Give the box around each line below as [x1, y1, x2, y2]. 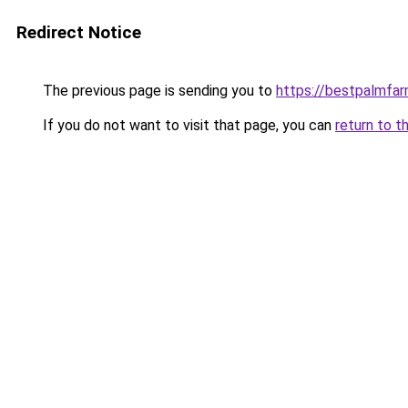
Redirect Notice [16, 22, 141, 43]
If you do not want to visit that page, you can [39, 117, 335, 134]
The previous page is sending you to [39, 82, 276, 99]
